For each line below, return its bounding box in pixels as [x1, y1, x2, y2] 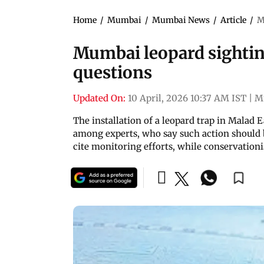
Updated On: [73, 92, 126, 104]
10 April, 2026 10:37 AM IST [128, 92, 246, 104]
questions [73, 61, 152, 83]
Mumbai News [152, 14, 210, 25]
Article [220, 14, 246, 25]
